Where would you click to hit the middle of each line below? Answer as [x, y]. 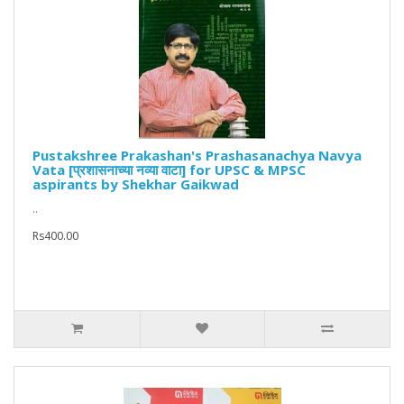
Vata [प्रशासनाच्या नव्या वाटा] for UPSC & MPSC [169, 170]
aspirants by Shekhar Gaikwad [136, 184]
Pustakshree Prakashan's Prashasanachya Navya [197, 156]
